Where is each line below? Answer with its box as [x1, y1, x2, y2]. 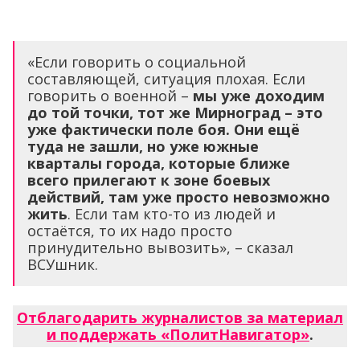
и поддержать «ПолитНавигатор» [47, 324, 309, 344]
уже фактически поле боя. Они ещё [27, 119, 300, 139]
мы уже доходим [193, 85, 325, 105]
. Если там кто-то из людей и [67, 203, 276, 223]
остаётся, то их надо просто [27, 220, 232, 240]
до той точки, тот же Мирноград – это [27, 102, 323, 122]
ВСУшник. [27, 254, 98, 274]
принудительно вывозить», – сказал [27, 237, 293, 257]
